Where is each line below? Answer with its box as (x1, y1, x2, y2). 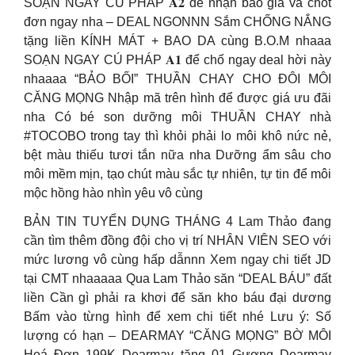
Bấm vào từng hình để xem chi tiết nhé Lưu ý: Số (24, 310, 331, 323)
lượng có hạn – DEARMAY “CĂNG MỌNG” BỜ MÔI (24, 329, 331, 342)
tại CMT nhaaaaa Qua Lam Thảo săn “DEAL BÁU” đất (24, 272, 331, 285)
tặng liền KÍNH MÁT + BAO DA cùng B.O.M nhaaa (24, 34, 331, 48)
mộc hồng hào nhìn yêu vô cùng (24, 186, 203, 200)
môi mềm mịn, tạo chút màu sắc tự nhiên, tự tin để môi (24, 167, 331, 181)
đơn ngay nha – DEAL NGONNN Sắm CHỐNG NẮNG (24, 15, 331, 29)
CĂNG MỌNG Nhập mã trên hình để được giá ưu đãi (24, 91, 331, 105)
